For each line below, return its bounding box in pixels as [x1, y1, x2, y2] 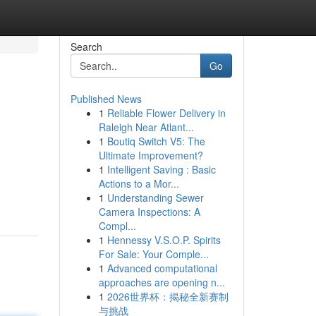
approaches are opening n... [98, 275, 225, 289]
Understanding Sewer [107, 190, 204, 205]
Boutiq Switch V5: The [107, 134, 205, 148]
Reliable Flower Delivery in [107, 106, 226, 120]
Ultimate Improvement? [98, 148, 203, 162]
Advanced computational [107, 261, 217, 275]
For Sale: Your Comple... [98, 247, 209, 261]
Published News [70, 92, 142, 106]
